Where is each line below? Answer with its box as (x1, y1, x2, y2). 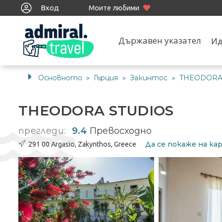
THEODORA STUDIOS (18, 102, 178, 119)
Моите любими (89, 4, 139, 12)
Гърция (94, 73, 120, 82)
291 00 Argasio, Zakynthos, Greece (28, 140, 136, 148)
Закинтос (130, 73, 169, 82)
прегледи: (18, 125, 66, 136)
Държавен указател (118, 35, 201, 46)
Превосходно (90, 125, 152, 136)
